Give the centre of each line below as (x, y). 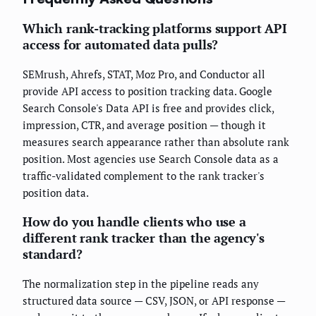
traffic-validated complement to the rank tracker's (144, 176)
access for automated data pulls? (121, 45)
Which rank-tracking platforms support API (155, 29)
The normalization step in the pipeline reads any (141, 284)
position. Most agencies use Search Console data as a (151, 159)
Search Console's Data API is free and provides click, (148, 108)
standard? (53, 254)
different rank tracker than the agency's (144, 238)
